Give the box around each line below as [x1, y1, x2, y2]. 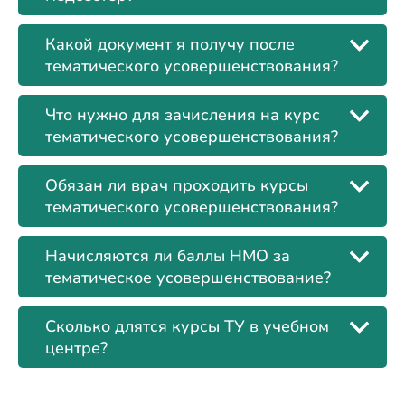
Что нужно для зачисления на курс [45, 104, 320, 126]
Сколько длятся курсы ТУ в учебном [45, 316, 329, 337]
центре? [45, 337, 108, 359]
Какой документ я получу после [45, 33, 295, 55]
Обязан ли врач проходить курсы [45, 174, 308, 196]
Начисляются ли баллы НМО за [45, 245, 290, 267]
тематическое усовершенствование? [45, 267, 331, 288]
